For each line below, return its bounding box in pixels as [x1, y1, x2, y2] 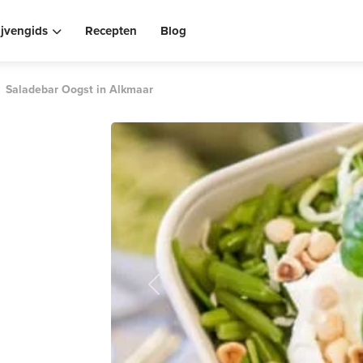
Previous [152, 283, 202, 302]
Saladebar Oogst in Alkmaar [6, 81, 153, 98]
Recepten [84, 22, 137, 40]
